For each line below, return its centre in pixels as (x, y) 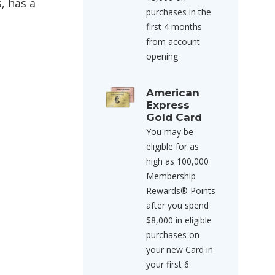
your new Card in (180, 250)
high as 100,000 (177, 161)
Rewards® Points (181, 191)
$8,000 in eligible (179, 220)
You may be (170, 132)
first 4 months (174, 27)
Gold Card (174, 117)
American (173, 93)
